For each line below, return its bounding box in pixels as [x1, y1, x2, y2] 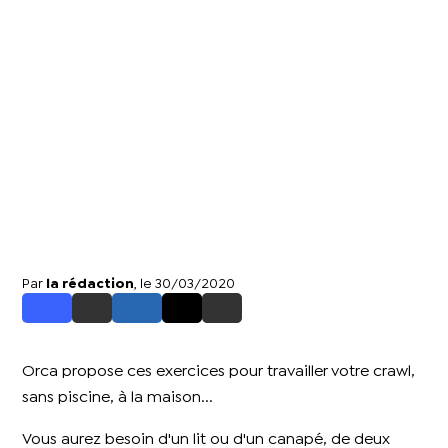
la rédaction [46, 278, 135, 291]
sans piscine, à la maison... [22, 391, 214, 405]
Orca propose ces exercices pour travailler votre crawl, [22, 365, 416, 379]
